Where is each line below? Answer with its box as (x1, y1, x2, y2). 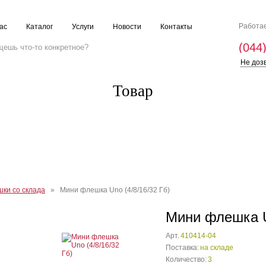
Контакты (160, 23, 192, 31)
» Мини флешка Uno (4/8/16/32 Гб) (45, 186, 170, 194)
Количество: (166, 255, 207, 264)
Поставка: (166, 243, 199, 252)
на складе (200, 243, 233, 252)
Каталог (26, 23, 53, 31)
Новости (113, 23, 141, 31)
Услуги (72, 23, 94, 31)
